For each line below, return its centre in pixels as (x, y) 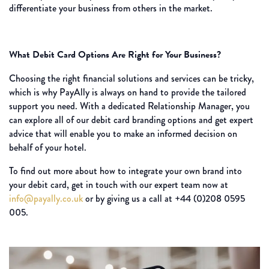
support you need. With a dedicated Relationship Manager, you (129, 106)
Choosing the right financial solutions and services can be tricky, (131, 79)
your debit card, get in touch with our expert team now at (119, 185)
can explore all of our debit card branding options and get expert (131, 120)
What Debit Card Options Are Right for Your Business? (115, 55)
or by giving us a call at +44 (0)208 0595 (164, 199)
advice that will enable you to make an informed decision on (123, 134)
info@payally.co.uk (46, 199)
